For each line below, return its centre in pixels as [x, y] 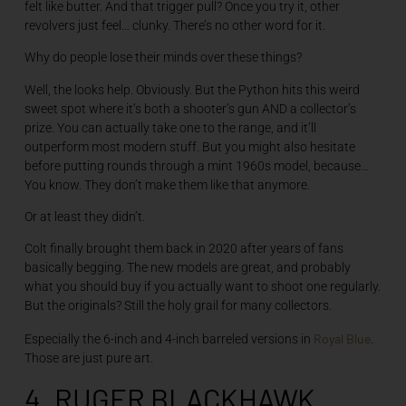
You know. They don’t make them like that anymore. [167, 184]
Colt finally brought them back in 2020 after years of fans [184, 249]
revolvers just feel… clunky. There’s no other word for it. [174, 25]
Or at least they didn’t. [84, 217]
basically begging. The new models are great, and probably [187, 268]
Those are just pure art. [88, 358]
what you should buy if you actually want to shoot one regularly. [202, 287]
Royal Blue [342, 338]
